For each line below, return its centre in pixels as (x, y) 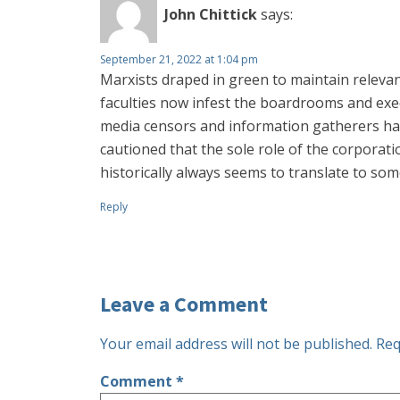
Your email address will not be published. (236, 344)
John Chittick (211, 14)
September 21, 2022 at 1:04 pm (179, 59)
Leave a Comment (184, 304)
